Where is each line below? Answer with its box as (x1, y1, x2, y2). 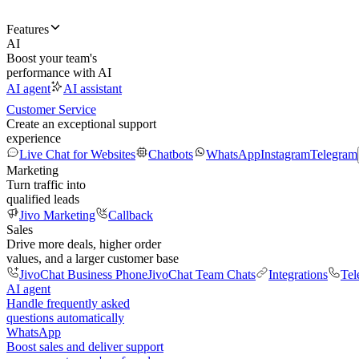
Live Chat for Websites (19, 147, 135, 161)
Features (6, 22, 49, 36)
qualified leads (6, 192, 79, 206)
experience (6, 131, 61, 145)
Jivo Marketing (19, 208, 95, 222)
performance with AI (6, 66, 111, 79)
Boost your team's (6, 51, 97, 65)
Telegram (310, 147, 357, 161)
